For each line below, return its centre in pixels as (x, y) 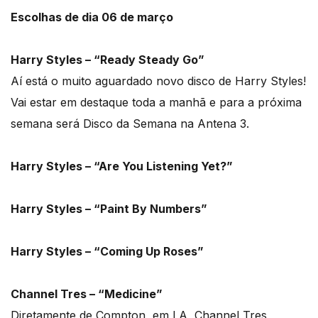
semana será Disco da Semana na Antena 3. (130, 123)
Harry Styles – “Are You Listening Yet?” (122, 166)
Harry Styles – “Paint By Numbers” (109, 208)
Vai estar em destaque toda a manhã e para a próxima (156, 102)
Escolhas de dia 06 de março (92, 17)
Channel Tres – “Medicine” (87, 294)
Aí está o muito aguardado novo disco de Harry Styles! (158, 81)
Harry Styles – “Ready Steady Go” (108, 59)
